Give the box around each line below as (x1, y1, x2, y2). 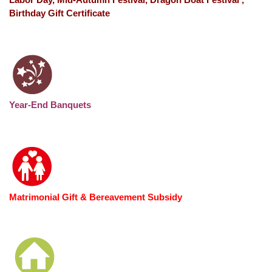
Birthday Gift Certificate (9, 7, 110, 18)
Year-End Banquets (9, 100, 91, 110)
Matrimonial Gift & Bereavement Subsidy (9, 191, 182, 202)
